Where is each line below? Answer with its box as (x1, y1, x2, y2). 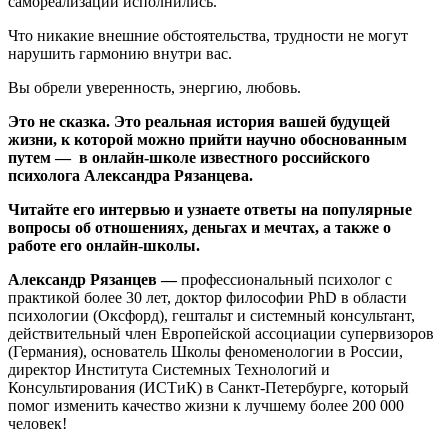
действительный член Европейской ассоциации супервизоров (8, 324, 434, 342)
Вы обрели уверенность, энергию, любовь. (8, 78, 301, 96)
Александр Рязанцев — (8, 270, 181, 288)
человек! (8, 414, 67, 432)
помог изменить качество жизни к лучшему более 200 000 (8, 396, 404, 414)
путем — (8, 148, 79, 166)
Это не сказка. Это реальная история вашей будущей (8, 112, 390, 130)
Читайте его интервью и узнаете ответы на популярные (8, 200, 412, 218)
